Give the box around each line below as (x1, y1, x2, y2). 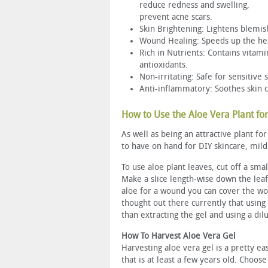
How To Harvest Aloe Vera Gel (121, 230, 236, 241)
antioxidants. (139, 59, 188, 70)
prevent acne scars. (139, 11, 212, 22)
